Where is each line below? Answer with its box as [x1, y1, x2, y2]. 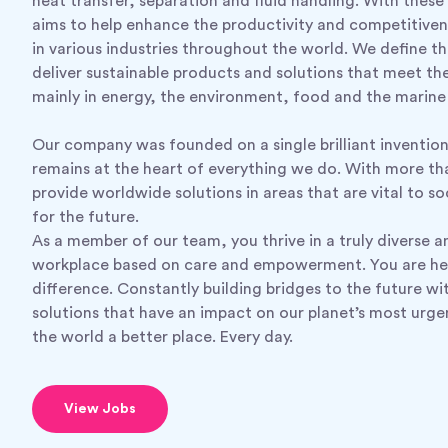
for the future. [32, 209, 139, 226]
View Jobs [64, 402, 136, 417]
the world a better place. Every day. [32, 329, 293, 346]
